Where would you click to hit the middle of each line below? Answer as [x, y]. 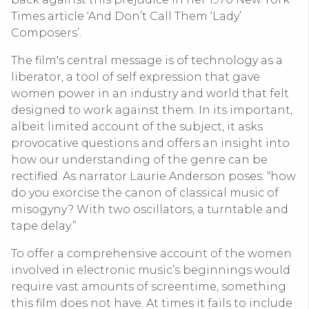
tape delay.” [44, 226]
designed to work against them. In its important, [152, 110]
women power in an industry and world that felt [150, 93]
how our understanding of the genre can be [139, 159]
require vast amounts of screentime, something [149, 286]
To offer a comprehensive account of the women [151, 253]
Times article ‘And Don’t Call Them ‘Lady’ [126, 16]
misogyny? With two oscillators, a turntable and [150, 209]
